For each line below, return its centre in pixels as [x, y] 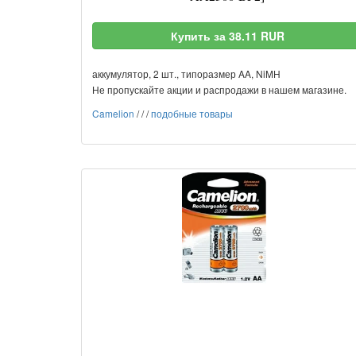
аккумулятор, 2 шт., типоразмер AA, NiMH [186, 74]
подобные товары [192, 113]
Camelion [113, 113]
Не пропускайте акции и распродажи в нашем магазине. [219, 89]
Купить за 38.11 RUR [227, 36]
